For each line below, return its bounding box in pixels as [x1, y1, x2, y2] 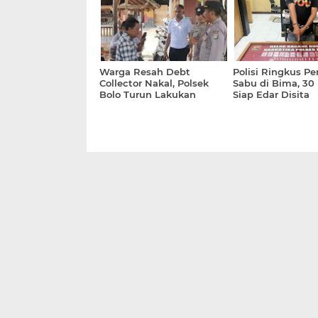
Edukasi [99, 99, 138, 111]
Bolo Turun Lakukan [99, 88, 196, 100]
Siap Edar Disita [232, 88, 309, 100]
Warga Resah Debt [99, 65, 190, 77]
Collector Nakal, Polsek [99, 77, 209, 89]
